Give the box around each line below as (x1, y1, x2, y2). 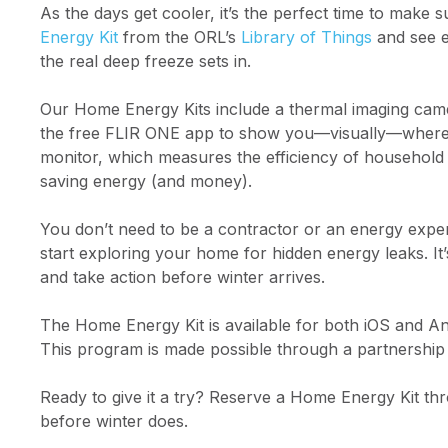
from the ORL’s (118, 26, 241, 47)
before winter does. (40, 410, 188, 431)
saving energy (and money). (40, 170, 252, 191)
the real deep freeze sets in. (40, 50, 251, 71)
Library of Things (241, 26, 372, 47)
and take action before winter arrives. (40, 266, 325, 287)
